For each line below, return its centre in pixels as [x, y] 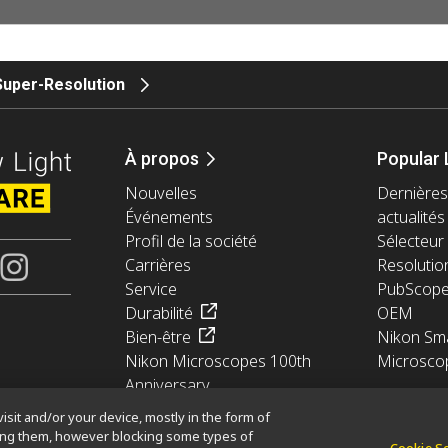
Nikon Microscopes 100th [217, 361]
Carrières [157, 265]
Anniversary [167, 385]
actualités [411, 217]
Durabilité [158, 313]
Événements [168, 217]
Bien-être [157, 337]
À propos [161, 159]
